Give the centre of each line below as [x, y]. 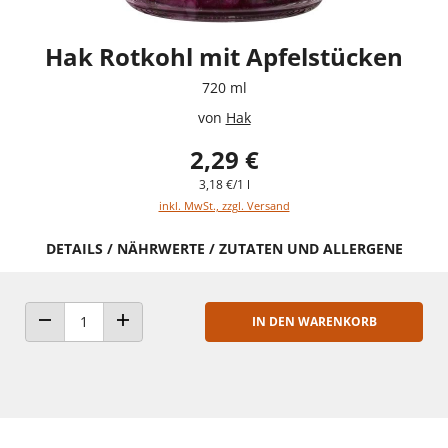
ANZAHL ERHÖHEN [172, 339]
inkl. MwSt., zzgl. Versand [224, 205]
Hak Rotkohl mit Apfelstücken [224, 56]
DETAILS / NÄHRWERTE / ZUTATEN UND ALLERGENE [224, 248]
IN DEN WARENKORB [314, 321]
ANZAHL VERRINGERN [102, 339]
